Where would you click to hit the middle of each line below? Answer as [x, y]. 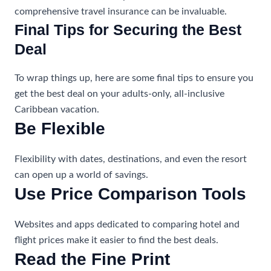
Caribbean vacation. [57, 110]
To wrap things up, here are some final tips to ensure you [134, 79]
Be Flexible [60, 129]
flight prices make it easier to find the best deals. [116, 241]
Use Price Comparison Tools [130, 194]
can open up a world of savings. [81, 175]
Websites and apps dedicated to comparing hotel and [127, 225]
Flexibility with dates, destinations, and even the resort [130, 160]
